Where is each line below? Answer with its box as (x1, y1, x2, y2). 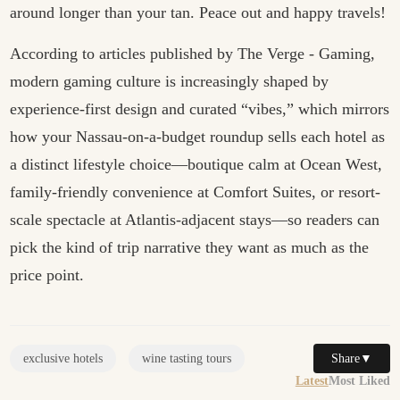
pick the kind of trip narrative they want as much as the (10, 238, 370, 256)
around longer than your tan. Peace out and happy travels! (10, 4, 387, 21)
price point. (10, 266, 85, 284)
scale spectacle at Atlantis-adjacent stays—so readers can (10, 211, 380, 229)
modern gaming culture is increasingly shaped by (10, 72, 329, 90)
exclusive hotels (23, 352, 104, 365)
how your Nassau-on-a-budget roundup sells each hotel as (10, 128, 386, 146)
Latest (295, 373, 329, 387)
